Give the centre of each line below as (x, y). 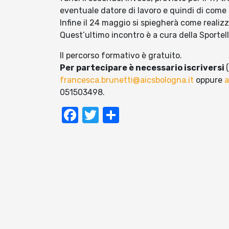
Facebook (115, 115)
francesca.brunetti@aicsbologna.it (127, 80)
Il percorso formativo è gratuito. (121, 56)
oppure (209, 80)
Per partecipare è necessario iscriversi (143, 68)
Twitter (126, 115)
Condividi (154, 115)
